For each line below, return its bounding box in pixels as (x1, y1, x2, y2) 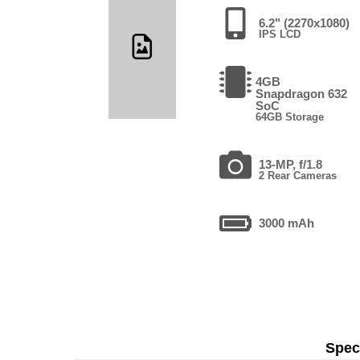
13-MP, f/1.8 (259, 157, 323, 171)
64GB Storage (256, 110, 325, 123)
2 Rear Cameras (259, 169, 337, 182)
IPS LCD (259, 27, 301, 40)
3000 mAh (259, 215, 315, 230)
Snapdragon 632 (256, 86, 348, 100)
